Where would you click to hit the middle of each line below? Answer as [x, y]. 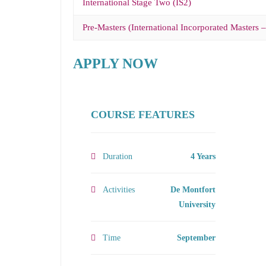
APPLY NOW [115, 64]
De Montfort [193, 190]
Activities [119, 190]
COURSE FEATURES [143, 115]
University [197, 205]
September [196, 238]
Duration [118, 156]
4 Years [203, 156]
